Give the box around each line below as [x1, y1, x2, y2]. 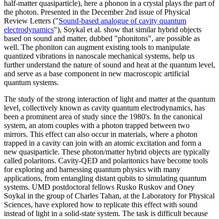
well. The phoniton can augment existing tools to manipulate [4, 43, 190, 52]
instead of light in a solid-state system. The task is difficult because [4, 209, 208, 218]
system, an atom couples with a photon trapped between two [4, 121, 190, 130]
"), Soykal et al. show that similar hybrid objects [54, 25, 201, 34]
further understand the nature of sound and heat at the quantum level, [4, 61, 215, 69]
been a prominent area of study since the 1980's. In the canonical [4, 112, 202, 121]
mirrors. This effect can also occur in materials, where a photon [4, 130, 197, 139]
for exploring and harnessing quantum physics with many [4, 165, 180, 174]
